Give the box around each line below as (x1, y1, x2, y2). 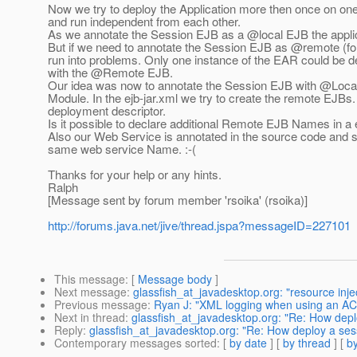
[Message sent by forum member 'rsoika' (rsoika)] (48, 191, 308, 209)
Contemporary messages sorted (54, 335, 217, 351)
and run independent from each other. (48, 13, 241, 30)
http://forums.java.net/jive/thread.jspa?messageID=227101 (48, 217, 351, 234)
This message (54, 271, 125, 288)
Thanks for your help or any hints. (48, 166, 222, 183)
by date (229, 335, 267, 351)
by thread (283, 335, 331, 351)
